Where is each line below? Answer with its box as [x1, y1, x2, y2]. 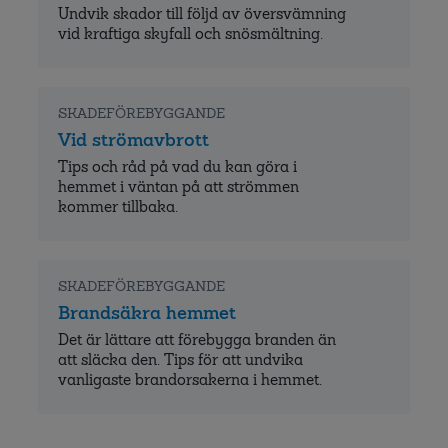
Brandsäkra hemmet [57, 299, 236, 325]
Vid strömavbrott [57, 126, 209, 152]
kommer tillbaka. [57, 195, 178, 217]
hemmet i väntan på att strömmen [57, 175, 299, 197]
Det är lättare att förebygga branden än [57, 328, 336, 350]
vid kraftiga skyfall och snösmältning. [57, 22, 323, 44]
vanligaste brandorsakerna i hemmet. [57, 368, 322, 390]
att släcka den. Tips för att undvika [57, 348, 303, 370]
